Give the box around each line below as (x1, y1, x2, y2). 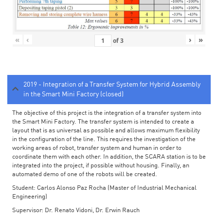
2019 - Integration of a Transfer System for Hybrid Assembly (23, 81, 200, 89)
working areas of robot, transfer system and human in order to (12, 145, 182, 152)
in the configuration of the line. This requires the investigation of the (12, 136, 196, 143)
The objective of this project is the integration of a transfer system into (12, 110, 201, 117)
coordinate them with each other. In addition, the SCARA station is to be (12, 154, 206, 161)
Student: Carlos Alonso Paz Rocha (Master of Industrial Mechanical (12, 185, 197, 192)
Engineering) (12, 194, 47, 200)
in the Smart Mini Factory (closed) (23, 91, 124, 98)
